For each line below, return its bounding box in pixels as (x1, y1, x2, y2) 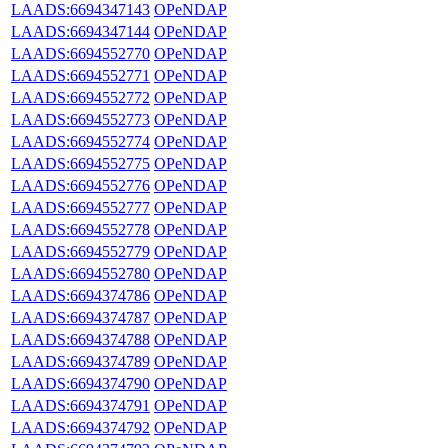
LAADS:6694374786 (11, 286, 150, 304)
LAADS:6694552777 (11, 198, 150, 216)
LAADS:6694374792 (11, 418, 150, 436)
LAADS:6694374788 (11, 330, 150, 348)
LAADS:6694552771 (11, 66, 150, 84)
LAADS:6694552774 (11, 132, 150, 150)
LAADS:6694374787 (11, 308, 150, 326)
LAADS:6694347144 (11, 22, 150, 40)
